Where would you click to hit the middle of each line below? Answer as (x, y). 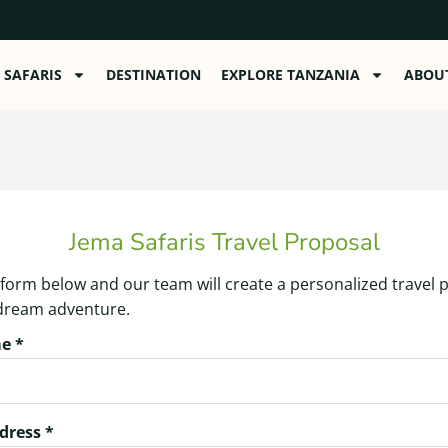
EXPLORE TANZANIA (290, 74)
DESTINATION (153, 74)
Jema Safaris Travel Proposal (224, 242)
